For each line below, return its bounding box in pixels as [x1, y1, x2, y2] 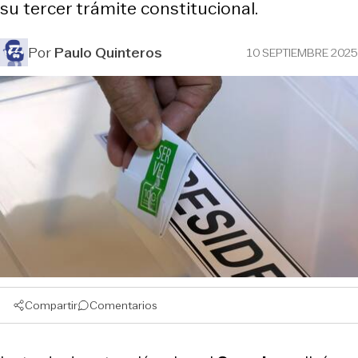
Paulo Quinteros [54, 42, 162, 63]
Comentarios [89, 296, 157, 313]
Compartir [25, 296, 78, 313]
